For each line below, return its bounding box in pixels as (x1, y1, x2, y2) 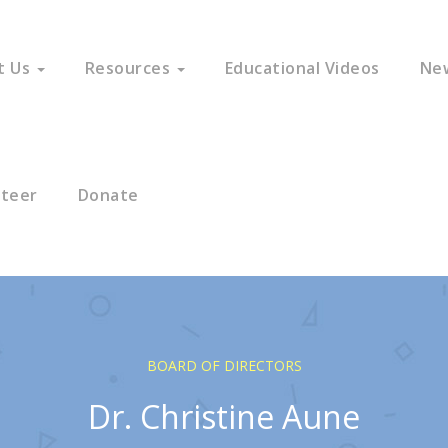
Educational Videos (224, 57, 380, 79)
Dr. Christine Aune (88, 395, 360, 438)
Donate (77, 184, 139, 206)
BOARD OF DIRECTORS (146, 356, 302, 375)
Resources (84, 57, 175, 79)
